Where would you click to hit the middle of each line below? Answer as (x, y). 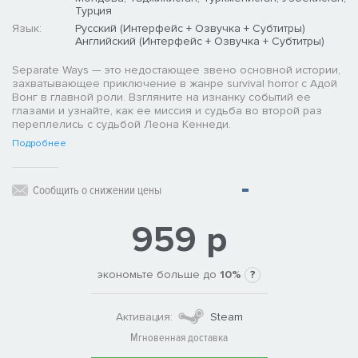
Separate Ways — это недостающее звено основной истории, (176, 70)
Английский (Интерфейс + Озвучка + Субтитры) (200, 42)
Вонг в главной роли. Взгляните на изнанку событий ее (161, 97)
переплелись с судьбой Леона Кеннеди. (121, 125)
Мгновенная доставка (179, 338)
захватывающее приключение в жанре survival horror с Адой (175, 84)
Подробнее (39, 144)
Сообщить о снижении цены (97, 191)
